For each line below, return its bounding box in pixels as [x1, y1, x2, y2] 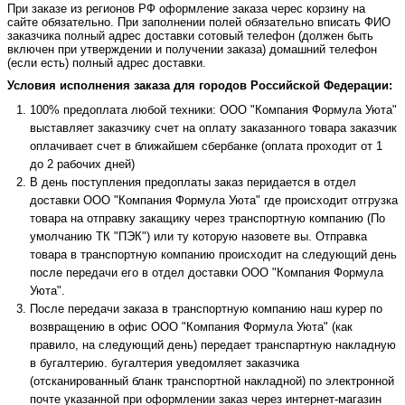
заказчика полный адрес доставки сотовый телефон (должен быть [7, 29, 373, 43]
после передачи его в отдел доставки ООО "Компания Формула [30, 266, 383, 280]
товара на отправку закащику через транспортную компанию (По [30, 212, 385, 226]
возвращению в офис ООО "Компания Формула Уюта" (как [30, 320, 353, 334]
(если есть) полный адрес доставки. [7, 56, 206, 71]
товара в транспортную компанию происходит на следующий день [30, 248, 397, 262]
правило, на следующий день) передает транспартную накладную [30, 338, 396, 353]
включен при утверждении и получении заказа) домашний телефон [7, 42, 377, 57]
